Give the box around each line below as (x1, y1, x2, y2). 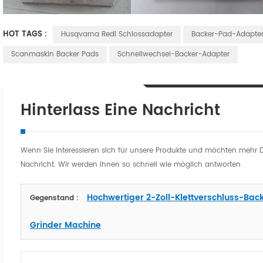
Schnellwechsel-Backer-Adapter (117, 49, 230, 60)
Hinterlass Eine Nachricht (20, 98, 220, 124)
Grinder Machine (29, 218, 101, 232)
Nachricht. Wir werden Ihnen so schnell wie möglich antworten (20, 159, 241, 171)
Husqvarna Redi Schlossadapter (60, 29, 173, 41)
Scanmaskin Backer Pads (11, 49, 99, 60)
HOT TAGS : (2, 28, 49, 41)
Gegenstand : (29, 193, 81, 204)
